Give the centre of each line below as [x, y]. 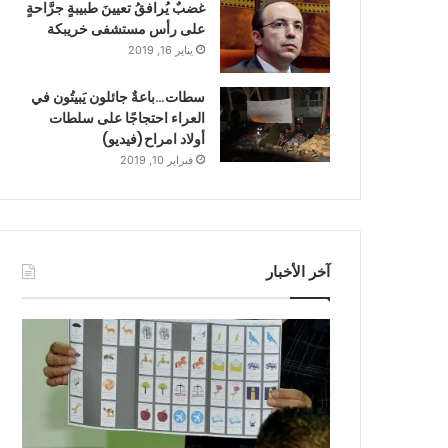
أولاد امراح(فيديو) [153, 138]
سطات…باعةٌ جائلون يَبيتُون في [118, 96]
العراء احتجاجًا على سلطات [127, 117]
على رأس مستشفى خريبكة [126, 28]
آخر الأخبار [298, 271]
